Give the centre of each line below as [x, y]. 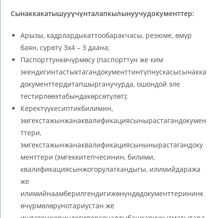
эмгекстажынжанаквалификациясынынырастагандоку [112, 145]
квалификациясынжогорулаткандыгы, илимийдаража [111, 169]
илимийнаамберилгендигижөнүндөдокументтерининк [112, 193]
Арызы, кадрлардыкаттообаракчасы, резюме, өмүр [106, 35]
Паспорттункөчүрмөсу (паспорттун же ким [92, 59]
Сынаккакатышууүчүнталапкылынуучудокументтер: [103, 13]
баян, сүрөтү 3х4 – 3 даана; [65, 47]
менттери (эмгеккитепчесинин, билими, [88, 157]
